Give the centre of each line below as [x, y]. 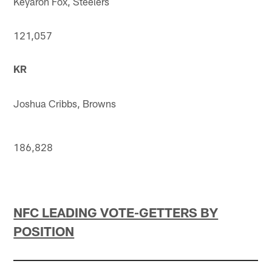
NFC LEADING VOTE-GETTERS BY [116, 212]
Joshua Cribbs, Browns [65, 103]
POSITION [44, 231]
